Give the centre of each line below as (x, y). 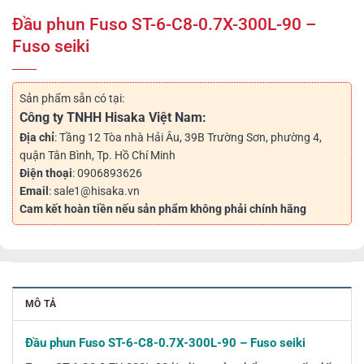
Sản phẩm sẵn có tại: (72, 99)
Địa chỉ (37, 138)
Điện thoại (46, 173)
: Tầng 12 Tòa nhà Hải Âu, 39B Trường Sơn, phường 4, (188, 138)
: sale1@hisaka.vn (94, 191)
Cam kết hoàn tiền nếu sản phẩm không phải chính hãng (163, 209)
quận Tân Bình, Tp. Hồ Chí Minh (97, 156)
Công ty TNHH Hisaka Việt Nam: (113, 118)
